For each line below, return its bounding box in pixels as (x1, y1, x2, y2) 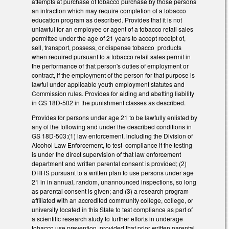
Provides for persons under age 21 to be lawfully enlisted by (32, 113, 197, 122)
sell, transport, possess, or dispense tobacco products (32, 43, 181, 52)
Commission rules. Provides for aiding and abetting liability (32, 89, 194, 98)
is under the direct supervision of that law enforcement (32, 150, 181, 159)
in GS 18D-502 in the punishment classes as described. (32, 98, 186, 107)
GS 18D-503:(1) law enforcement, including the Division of (32, 131, 193, 141)
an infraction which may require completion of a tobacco (32, 6, 186, 15)
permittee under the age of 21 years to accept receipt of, (32, 34, 186, 43)
